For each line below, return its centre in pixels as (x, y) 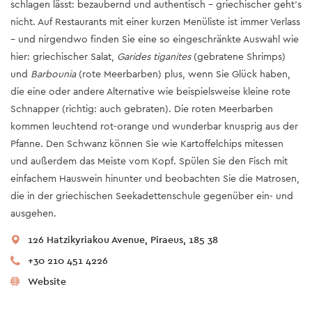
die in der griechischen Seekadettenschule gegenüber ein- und (152, 195)
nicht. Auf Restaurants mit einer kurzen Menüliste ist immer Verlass (155, 21)
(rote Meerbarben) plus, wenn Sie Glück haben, (183, 73)
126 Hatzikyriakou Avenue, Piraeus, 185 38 (123, 239)
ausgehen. (33, 213)
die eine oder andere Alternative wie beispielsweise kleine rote (150, 91)
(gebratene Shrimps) (240, 56)
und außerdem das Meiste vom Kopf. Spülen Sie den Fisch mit (149, 161)
